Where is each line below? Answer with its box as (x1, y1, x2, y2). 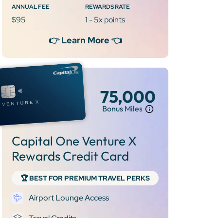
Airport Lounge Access (29, 192, 109, 203)
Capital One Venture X (12, 132, 137, 149)
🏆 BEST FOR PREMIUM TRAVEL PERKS (20, 173, 150, 182)
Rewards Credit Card (12, 147, 129, 164)
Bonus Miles (102, 104, 143, 114)
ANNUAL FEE (12, 2, 50, 11)
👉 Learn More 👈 (48, 34, 122, 46)
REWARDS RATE (85, 2, 130, 11)
